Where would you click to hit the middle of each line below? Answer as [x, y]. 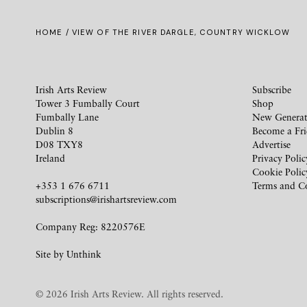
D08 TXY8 [59, 144]
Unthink [84, 254]
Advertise [271, 144]
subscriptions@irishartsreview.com [106, 199]
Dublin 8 [54, 131]
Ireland [50, 158]
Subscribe [272, 89]
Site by [51, 254]
